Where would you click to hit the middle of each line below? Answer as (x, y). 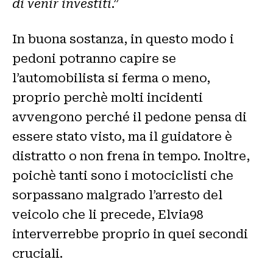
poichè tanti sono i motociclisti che (123, 175)
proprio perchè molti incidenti (108, 97)
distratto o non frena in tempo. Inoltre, (131, 156)
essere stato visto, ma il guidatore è (122, 136)
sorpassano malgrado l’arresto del (117, 195)
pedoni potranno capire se (94, 58)
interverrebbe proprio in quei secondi (130, 234)
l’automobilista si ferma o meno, (111, 78)
